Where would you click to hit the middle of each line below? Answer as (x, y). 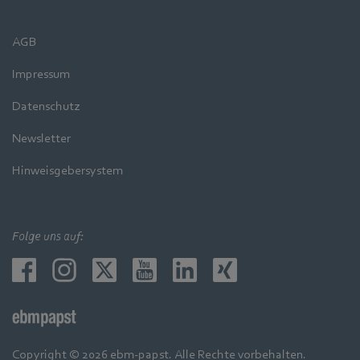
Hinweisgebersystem (67, 170)
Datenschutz (46, 106)
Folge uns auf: (48, 236)
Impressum (41, 74)
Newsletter (41, 138)
